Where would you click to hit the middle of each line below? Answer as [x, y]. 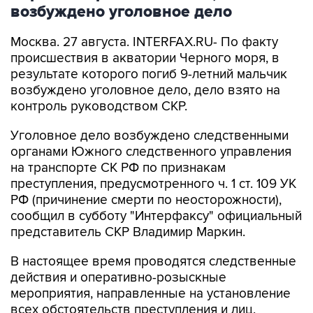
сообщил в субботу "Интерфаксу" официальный [156, 216]
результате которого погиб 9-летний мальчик [149, 74]
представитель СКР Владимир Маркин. [128, 232]
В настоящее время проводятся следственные [153, 262]
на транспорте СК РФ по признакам [118, 168]
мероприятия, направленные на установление [151, 294]
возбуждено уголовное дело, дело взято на [145, 90]
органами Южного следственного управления [151, 152]
